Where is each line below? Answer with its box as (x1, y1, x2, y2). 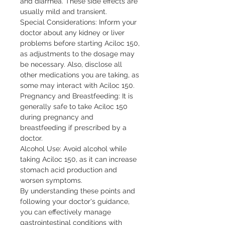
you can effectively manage (20, 207, 111, 216)
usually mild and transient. (20, 7, 107, 16)
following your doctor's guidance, (20, 197, 130, 205)
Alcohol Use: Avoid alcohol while (20, 144, 127, 153)
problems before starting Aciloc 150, (20, 39, 140, 47)
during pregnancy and (20, 113, 93, 121)
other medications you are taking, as (20, 70, 139, 79)
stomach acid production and (20, 165, 117, 174)
